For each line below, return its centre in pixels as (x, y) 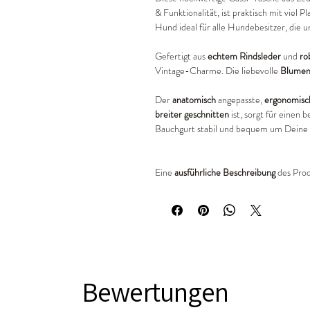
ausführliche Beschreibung (225, 173)
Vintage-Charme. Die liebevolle (218, 71)
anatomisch (195, 100)
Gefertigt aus (181, 56)
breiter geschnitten (192, 115)
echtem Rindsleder (244, 56)
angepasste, (241, 100)
